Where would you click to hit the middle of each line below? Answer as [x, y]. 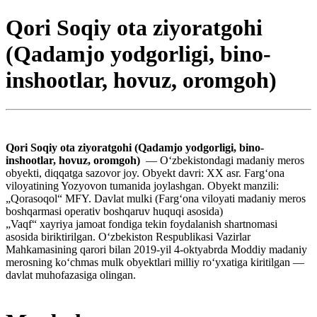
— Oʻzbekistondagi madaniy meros [224, 160]
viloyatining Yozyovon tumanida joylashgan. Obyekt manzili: [142, 185]
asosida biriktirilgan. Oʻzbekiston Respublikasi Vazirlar [128, 236]
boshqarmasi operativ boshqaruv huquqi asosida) [114, 211]
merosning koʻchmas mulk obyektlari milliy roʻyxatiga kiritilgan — [155, 262]
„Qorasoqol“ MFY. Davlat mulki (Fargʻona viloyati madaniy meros [156, 198]
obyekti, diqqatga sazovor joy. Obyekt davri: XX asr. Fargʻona [145, 173]
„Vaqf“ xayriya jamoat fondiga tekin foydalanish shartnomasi [142, 224]
